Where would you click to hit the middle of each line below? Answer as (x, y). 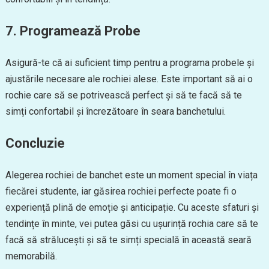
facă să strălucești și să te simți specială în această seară (128, 240)
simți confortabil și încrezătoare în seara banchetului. (115, 111)
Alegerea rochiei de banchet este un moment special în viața (131, 175)
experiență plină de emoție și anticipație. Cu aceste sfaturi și (132, 207)
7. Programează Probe (73, 31)
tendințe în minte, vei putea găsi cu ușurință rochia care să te (131, 224)
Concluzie (35, 143)
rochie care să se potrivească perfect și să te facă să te (123, 95)
